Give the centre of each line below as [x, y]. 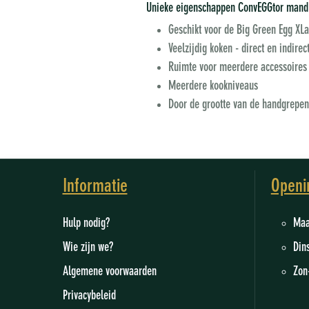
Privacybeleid [89, 296]
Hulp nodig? [86, 224]
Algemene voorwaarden [109, 272]
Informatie [95, 187]
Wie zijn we [86, 248]
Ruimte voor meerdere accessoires [238, 68]
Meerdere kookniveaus [213, 87]
